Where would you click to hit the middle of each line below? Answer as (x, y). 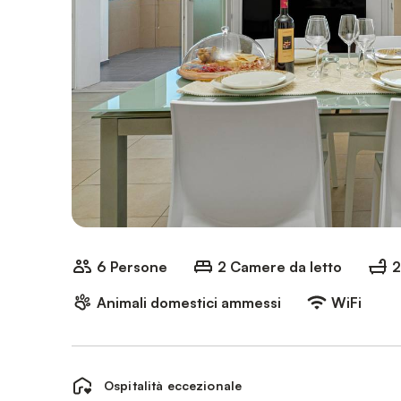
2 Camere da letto (280, 267)
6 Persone (132, 267)
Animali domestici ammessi (189, 303)
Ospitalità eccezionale (173, 385)
